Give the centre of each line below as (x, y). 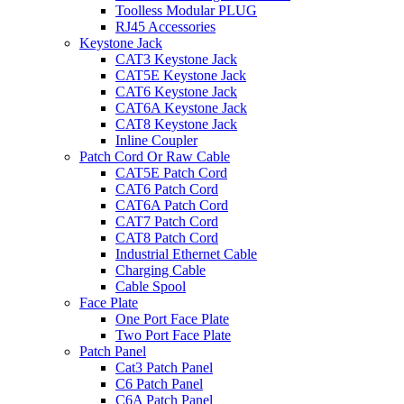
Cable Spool (151, 286)
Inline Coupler (156, 140)
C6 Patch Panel (159, 384)
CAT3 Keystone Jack (176, 59)
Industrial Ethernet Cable (186, 254)
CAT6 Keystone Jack (176, 92)
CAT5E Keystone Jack (181, 75)
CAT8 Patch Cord (167, 238)
